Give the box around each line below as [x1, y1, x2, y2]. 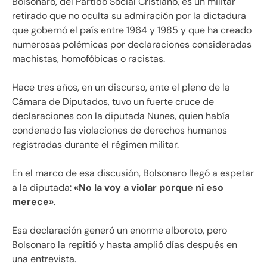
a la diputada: [12, 181, 74, 194]
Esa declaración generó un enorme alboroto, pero [12, 224, 227, 237]
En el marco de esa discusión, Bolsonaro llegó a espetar [12, 167, 254, 180]
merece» [12, 195, 54, 209]
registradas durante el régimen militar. [12, 138, 179, 151]
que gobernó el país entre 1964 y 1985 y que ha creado [12, 24, 252, 37]
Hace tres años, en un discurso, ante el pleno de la [12, 81, 230, 94]
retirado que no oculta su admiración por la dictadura [12, 10, 246, 23]
